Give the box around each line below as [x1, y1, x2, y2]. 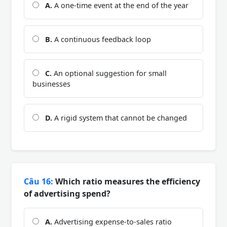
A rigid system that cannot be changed [52, 112, 187, 123]
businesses [32, 79, 70, 89]
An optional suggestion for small [52, 68, 167, 78]
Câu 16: [24, 175, 53, 187]
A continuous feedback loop [52, 34, 151, 44]
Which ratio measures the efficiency [53, 175, 200, 187]
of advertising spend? [24, 187, 110, 199]
